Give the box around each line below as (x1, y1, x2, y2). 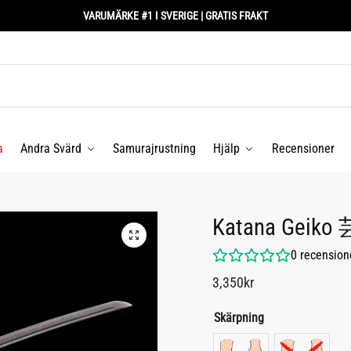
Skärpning (213, 309, 264, 325)
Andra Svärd (20, 141, 82, 156)
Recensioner (271, 141, 335, 156)
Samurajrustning (113, 141, 197, 156)
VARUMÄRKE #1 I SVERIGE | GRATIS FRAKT (83, 9, 268, 22)
